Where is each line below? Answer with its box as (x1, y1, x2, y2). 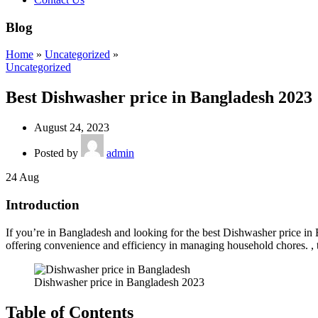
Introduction (6, 197, 79, 212)
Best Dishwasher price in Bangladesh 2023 (6, 88, 312, 107)
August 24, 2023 (34, 121, 109, 134)
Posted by (34, 147, 81, 160)
